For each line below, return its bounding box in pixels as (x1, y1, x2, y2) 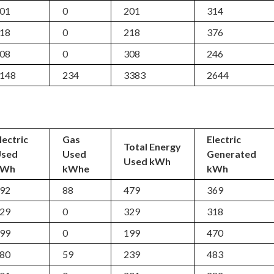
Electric (207, 133, 242, 145)
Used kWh (124, 155, 171, 167)
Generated (207, 148, 257, 160)
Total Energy (124, 141, 182, 152)
